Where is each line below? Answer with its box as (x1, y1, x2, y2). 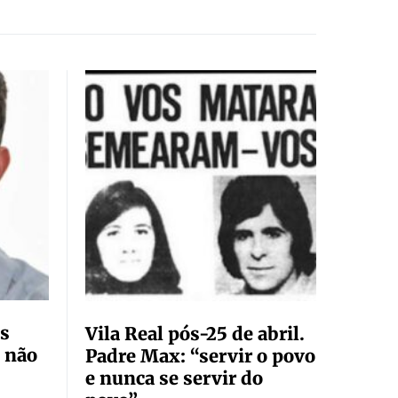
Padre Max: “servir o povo (85, 345, 315, 367)
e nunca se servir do (85, 367, 263, 389)
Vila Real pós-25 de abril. (85, 322, 305, 345)
